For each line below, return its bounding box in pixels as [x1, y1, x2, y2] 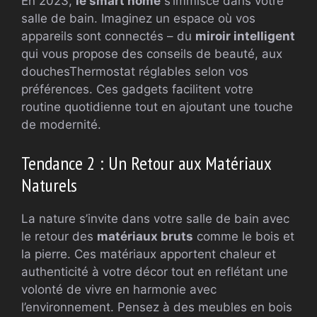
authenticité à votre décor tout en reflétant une [21, 264, 288, 279]
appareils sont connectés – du [21, 29, 195, 44]
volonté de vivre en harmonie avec [21, 282, 217, 296]
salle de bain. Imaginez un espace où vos [21, 11, 255, 26]
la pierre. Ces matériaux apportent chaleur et [21, 246, 276, 261]
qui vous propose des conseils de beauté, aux [21, 47, 282, 62]
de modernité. [21, 117, 101, 132]
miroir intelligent [195, 29, 295, 44]
